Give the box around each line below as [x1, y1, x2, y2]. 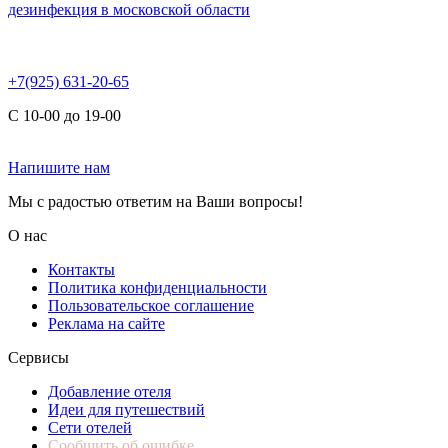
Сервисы [8, 349, 69, 367]
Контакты [48, 261, 115, 279]
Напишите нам [8, 159, 110, 177]
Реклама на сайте [48, 315, 165, 333]
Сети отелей [48, 419, 132, 437]
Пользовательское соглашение [48, 297, 254, 315]
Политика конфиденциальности [48, 279, 267, 297]
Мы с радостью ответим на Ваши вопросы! [8, 193, 303, 211]
